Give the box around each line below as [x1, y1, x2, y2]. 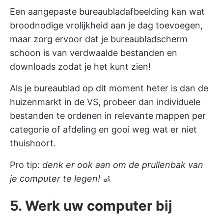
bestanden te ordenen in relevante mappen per [10, 110, 206, 121]
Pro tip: [10, 159, 42, 170]
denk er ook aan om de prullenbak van [42, 159, 203, 170]
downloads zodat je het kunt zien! [10, 61, 151, 72]
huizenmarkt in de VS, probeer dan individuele [10, 96, 200, 107]
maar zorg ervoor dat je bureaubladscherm [10, 33, 188, 44]
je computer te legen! [10, 173, 100, 184]
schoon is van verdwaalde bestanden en [10, 47, 177, 58]
